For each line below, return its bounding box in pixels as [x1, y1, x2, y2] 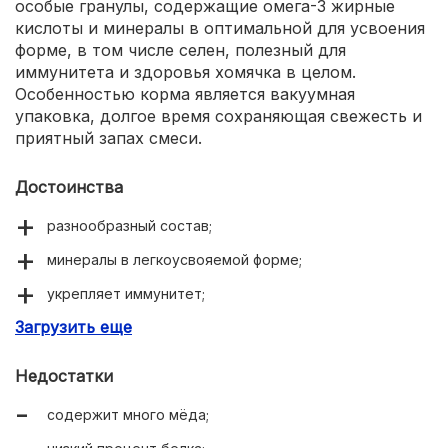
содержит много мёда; [47, 405, 209, 423]
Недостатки [15, 365, 113, 386]
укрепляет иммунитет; [47, 284, 205, 302]
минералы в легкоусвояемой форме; [47, 250, 302, 268]
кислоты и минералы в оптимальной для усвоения [15, 17, 425, 38]
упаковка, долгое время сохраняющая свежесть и [15, 105, 422, 126]
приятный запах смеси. [15, 127, 202, 148]
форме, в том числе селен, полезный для [15, 39, 346, 60]
